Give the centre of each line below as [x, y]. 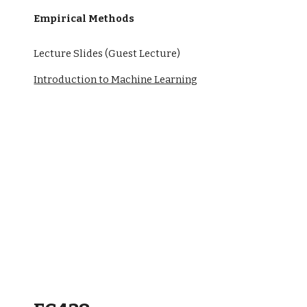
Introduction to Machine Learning [116, 79]
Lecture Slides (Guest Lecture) [107, 53]
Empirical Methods [84, 19]
